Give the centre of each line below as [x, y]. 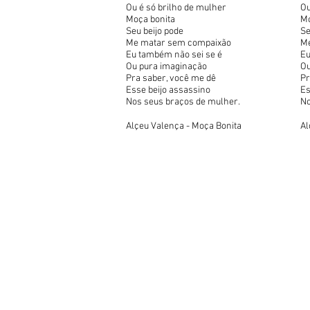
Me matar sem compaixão [179, 43]
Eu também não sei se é [174, 55]
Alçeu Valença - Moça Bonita [184, 126]
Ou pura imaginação [166, 67]
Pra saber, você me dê [172, 79]
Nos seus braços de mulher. [183, 102]
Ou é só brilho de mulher [176, 8]
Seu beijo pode [155, 31]
